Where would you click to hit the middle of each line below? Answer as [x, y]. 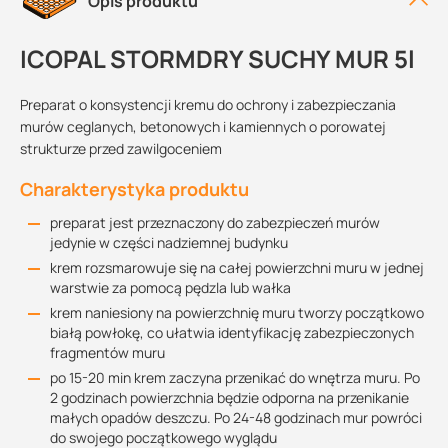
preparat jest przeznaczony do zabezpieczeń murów [215, 222]
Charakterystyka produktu [134, 189]
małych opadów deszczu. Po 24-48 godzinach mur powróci [236, 417]
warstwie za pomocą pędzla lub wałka [170, 287]
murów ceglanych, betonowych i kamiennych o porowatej [203, 126]
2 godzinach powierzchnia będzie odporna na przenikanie [229, 397]
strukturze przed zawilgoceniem [121, 148]
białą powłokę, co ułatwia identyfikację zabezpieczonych [232, 332]
